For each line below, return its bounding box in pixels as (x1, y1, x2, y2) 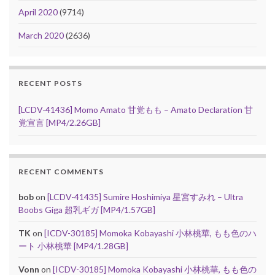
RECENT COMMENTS (18, 167, 104, 177)
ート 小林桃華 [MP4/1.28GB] (18, 241, 128, 252)
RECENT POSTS (18, 79, 82, 88)
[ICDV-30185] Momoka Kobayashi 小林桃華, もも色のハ (44, 228, 257, 239)
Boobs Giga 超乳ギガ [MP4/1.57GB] (18, 204, 155, 215)
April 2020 (18, 7, 58, 18)
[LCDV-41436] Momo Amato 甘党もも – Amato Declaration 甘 (18, 104, 253, 115)
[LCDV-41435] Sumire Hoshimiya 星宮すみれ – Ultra (47, 192, 243, 203)
